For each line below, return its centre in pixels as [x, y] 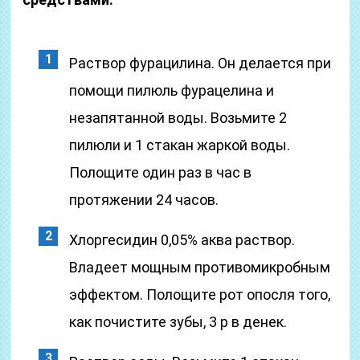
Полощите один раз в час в [161, 172]
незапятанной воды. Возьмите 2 [178, 118]
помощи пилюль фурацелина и [172, 90]
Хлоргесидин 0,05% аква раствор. [182, 240]
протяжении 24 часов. [144, 200]
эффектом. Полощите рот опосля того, [200, 295]
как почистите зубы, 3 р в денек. [178, 322]
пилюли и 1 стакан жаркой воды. [180, 145]
